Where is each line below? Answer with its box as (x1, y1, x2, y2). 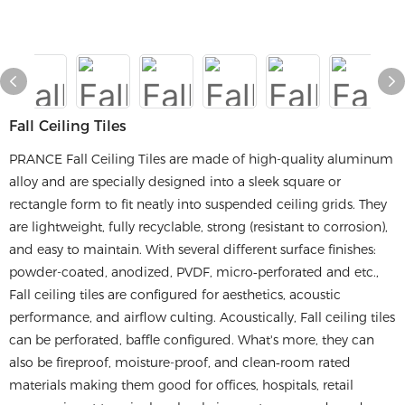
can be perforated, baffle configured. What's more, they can (9, 332, 374, 348)
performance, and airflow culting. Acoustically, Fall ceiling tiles (9, 309, 395, 325)
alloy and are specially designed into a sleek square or (9, 174, 341, 190)
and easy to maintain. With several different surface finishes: (9, 241, 376, 258)
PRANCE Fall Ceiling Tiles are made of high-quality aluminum (9, 151, 393, 167)
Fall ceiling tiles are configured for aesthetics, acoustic (9, 287, 341, 303)
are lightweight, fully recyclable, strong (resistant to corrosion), (9, 219, 388, 235)
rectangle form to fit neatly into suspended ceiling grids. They (9, 196, 387, 212)
